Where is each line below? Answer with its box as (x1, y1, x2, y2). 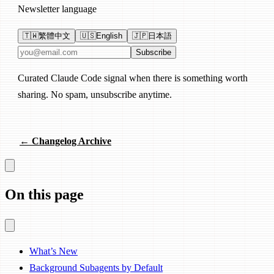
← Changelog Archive (20, 136, 111, 147)
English (96, 31, 122, 41)
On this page (5, 186, 84, 202)
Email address (17, 46, 71, 57)
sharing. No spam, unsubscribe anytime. (18, 89, 172, 100)
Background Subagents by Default (29, 262, 163, 273)
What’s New (29, 245, 78, 256)
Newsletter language (18, 4, 97, 15)
